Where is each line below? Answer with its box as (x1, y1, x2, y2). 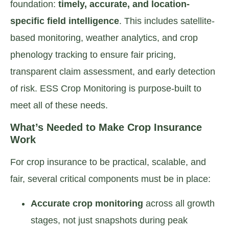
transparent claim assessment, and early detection (10, 66, 215, 77)
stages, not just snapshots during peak (31, 215, 188, 225)
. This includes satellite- (119, 15, 215, 26)
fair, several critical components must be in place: (10, 174, 211, 185)
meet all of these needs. (10, 100, 108, 110)
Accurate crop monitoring (31, 198, 143, 209)
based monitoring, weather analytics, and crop (10, 32, 198, 43)
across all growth (143, 198, 215, 209)
